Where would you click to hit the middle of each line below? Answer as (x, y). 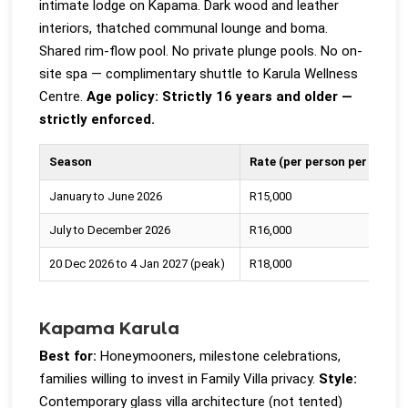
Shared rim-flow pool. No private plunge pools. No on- (201, 51)
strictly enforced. (97, 120)
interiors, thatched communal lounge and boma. (184, 29)
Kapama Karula (110, 328)
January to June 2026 (106, 196)
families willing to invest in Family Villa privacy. (179, 378)
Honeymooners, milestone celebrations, (219, 356)
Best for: (68, 356)
